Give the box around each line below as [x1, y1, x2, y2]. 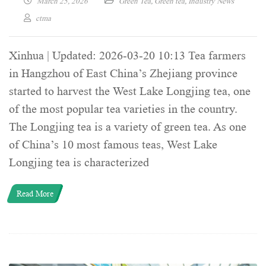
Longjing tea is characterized [9, 156, 149, 170]
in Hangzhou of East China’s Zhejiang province [9, 67, 237, 81]
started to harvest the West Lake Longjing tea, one [9, 85, 251, 99]
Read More [17, 189, 53, 199]
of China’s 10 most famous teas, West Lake [9, 138, 217, 152]
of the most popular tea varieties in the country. [9, 103, 237, 116]
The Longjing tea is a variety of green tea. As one [9, 121, 246, 134]
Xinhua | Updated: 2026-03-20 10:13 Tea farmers [9, 49, 246, 63]
